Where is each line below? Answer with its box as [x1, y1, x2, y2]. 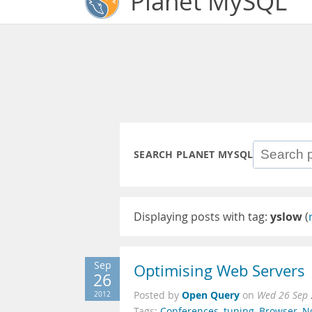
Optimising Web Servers [134, 260, 305, 281]
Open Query [182, 288, 240, 302]
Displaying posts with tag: [134, 209, 270, 224]
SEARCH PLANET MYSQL [134, 148, 253, 162]
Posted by [134, 289, 182, 302]
